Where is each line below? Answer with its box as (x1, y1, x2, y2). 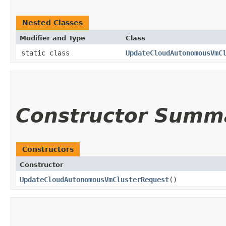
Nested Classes (22, 18, 83, 27)
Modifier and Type (20, 34, 85, 42)
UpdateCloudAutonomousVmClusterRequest (20, 175, 169, 184)
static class (21, 48, 74, 57)
